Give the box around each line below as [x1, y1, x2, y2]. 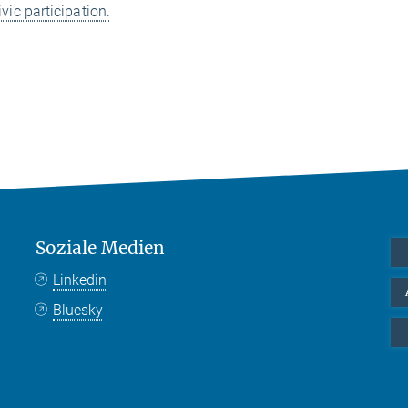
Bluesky [53, 301, 104, 319]
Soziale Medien [36, 237, 165, 259]
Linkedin [53, 271, 107, 289]
